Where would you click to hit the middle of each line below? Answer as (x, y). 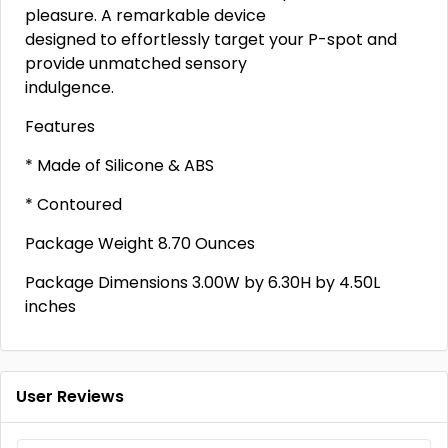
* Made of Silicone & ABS (119, 165)
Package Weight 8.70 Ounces (140, 243)
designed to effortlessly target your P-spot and (211, 39)
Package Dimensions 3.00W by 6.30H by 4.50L (202, 282)
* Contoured (73, 204)
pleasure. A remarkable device (145, 15)
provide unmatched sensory (136, 63)
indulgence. (69, 87)
